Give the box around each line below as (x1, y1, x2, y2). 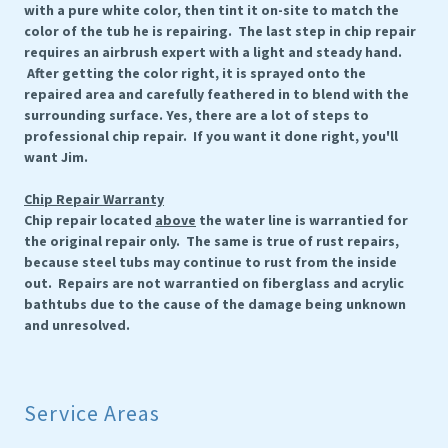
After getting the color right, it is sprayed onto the (24, 64, 366, 82)
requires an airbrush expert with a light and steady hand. (24, 43, 402, 61)
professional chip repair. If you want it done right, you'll (24, 127, 398, 145)
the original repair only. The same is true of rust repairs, (24, 232, 399, 250)
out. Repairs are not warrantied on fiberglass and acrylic (24, 274, 404, 292)
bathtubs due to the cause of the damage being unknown (24, 295, 406, 313)
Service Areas (24, 399, 160, 427)
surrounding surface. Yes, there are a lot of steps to (24, 106, 369, 124)
